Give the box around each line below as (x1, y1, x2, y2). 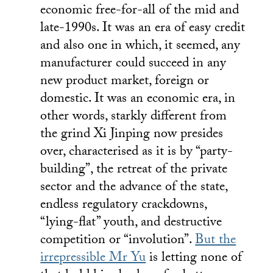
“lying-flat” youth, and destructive (40, 212, 222, 235)
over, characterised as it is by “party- (40, 141, 233, 165)
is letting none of (146, 247, 243, 271)
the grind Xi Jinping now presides (40, 124, 224, 147)
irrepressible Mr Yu (40, 247, 146, 271)
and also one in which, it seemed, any (40, 35, 241, 58)
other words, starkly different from (40, 106, 227, 129)
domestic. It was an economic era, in (40, 88, 236, 112)
